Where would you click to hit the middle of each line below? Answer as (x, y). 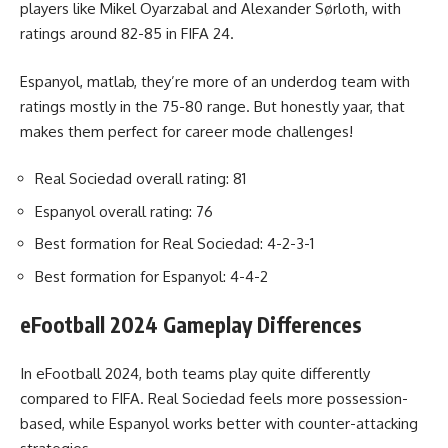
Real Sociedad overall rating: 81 (140, 179)
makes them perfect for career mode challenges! (186, 131)
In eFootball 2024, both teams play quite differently (195, 373)
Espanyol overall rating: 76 (124, 211)
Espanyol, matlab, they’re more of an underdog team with (215, 81)
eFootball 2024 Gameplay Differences (191, 325)
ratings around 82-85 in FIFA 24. (127, 34)
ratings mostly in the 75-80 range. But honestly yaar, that (212, 106)
